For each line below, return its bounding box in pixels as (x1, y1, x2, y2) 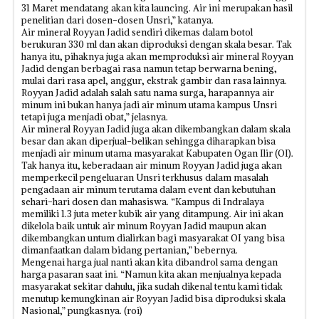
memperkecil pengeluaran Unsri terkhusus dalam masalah (21, 172, 268, 184)
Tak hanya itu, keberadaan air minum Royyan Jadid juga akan (21, 159, 282, 172)
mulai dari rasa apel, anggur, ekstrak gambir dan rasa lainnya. (21, 75, 287, 87)
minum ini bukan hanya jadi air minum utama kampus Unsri (21, 99, 277, 111)
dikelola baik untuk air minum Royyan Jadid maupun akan (21, 220, 266, 232)
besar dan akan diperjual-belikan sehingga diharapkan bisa (21, 135, 276, 147)
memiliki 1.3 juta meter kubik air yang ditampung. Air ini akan (21, 208, 283, 220)
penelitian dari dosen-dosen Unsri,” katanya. (21, 14, 214, 26)
